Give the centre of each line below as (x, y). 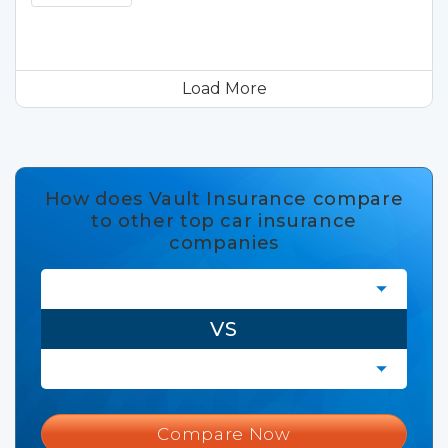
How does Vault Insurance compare (224, 199)
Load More (224, 88)
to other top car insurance (224, 221)
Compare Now (224, 434)
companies (224, 243)
